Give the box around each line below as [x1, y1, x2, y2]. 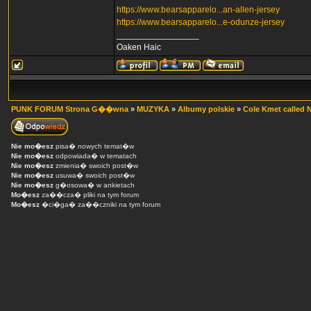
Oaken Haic [117, 42, 161, 52]
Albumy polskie [178, 105, 235, 113]
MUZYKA [137, 105, 169, 113]
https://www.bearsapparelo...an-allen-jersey [117, 5, 280, 15]
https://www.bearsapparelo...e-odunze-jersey [117, 17, 285, 27]
